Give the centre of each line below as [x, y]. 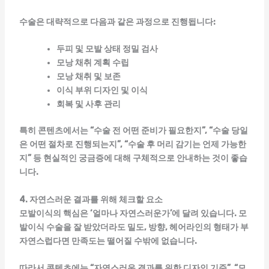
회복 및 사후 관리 [88, 104]
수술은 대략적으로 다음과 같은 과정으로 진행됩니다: [117, 22]
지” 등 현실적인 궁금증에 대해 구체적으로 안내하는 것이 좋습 [133, 159]
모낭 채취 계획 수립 [92, 63]
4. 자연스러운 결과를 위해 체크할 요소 [91, 199]
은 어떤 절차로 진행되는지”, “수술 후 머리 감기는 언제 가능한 [132, 145]
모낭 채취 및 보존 [88, 77]
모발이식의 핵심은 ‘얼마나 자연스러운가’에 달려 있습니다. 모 [133, 213]
